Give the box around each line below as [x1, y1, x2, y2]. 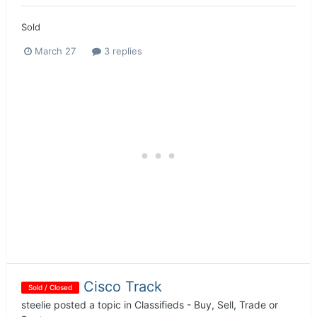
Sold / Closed [28, 283, 72, 292]
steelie [21, 298, 51, 311]
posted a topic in [51, 298, 134, 311]
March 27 [35, 45, 76, 57]
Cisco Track [83, 277, 162, 295]
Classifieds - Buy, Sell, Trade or [134, 298, 278, 311]
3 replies [101, 45, 142, 57]
